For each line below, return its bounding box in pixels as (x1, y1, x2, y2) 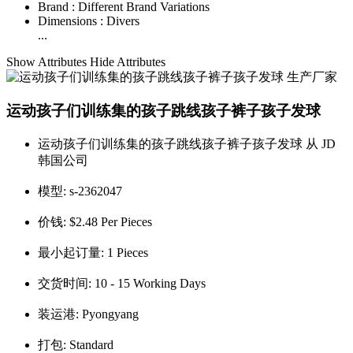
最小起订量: (38, 245, 107, 259)
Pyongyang (82, 307, 139, 321)
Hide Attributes (90, 55, 165, 69)
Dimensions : (38, 14, 106, 28)
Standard (69, 337, 113, 351)
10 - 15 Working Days (95, 276, 206, 290)
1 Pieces (107, 245, 148, 259)
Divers (106, 14, 139, 28)
